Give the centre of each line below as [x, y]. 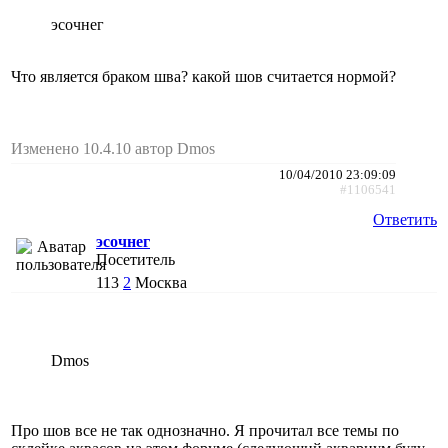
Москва [161, 282]
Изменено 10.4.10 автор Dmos [113, 148]
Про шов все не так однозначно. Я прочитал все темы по [205, 430]
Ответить [405, 219]
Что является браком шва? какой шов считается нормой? [203, 76]
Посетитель [135, 259]
